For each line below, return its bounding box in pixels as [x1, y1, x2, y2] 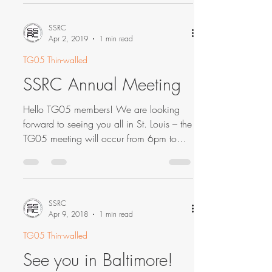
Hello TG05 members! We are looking [23, 103, 180, 116]
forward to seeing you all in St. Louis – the [23, 117, 192, 131]
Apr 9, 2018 [49, 209, 88, 219]
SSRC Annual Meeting [23, 73, 181, 95]
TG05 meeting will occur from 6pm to [23, 132, 177, 145]
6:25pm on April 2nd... [23, 146, 120, 160]
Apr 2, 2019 [49, 33, 88, 44]
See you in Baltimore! [23, 248, 173, 271]
